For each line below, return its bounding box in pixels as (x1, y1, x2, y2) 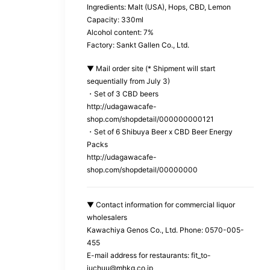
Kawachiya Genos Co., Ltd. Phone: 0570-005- (87, 225, 244, 234)
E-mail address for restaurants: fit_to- (87, 250, 211, 260)
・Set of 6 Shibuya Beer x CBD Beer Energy (87, 127, 233, 136)
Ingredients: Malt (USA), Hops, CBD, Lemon (87, 2, 231, 11)
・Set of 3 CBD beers (87, 89, 159, 98)
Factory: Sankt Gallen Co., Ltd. (87, 40, 189, 49)
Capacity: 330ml (87, 14, 143, 24)
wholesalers (87, 212, 127, 222)
